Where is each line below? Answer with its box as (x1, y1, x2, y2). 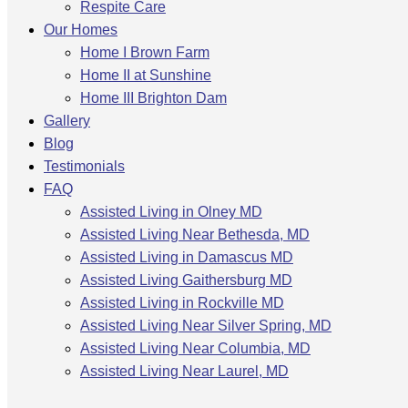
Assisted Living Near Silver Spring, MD (80, 318, 331, 333)
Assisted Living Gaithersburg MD (80, 272, 292, 288)
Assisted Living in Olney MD (80, 204, 262, 219)
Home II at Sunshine (80, 67, 211, 83)
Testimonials (44, 158, 125, 174)
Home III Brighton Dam (80, 90, 227, 106)
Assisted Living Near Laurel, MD (80, 363, 289, 379)
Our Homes (44, 22, 117, 37)
